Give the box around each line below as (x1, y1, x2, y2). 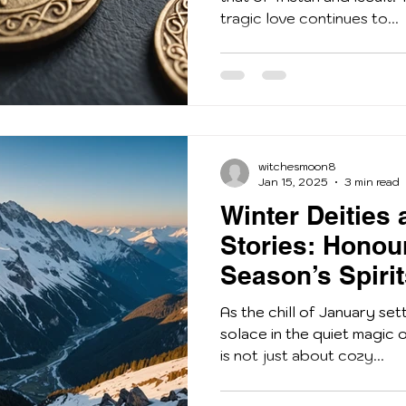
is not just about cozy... (220, 346, 384, 365)
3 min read (344, 175, 400, 189)
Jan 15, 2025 (258, 175, 328, 189)
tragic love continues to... (220, 8, 399, 27)
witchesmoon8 (258, 159, 336, 174)
